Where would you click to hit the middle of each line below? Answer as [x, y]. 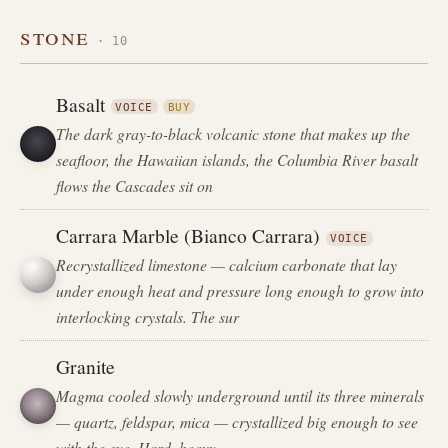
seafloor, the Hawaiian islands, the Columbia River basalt [237, 159]
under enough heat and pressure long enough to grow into [240, 291]
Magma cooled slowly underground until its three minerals [240, 396]
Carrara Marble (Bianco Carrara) [188, 235]
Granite [86, 366]
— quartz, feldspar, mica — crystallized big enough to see [237, 422]
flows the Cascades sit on [135, 185]
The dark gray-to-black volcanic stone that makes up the [233, 133]
